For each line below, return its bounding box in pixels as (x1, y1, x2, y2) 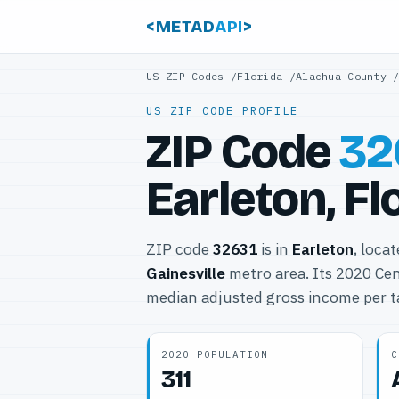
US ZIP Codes (146, 69, 224, 83)
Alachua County (295, 69, 387, 83)
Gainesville (146, 263, 225, 283)
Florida (237, 69, 283, 83)
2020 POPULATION (161, 348, 268, 361)
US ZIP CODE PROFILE (146, 104, 298, 118)
